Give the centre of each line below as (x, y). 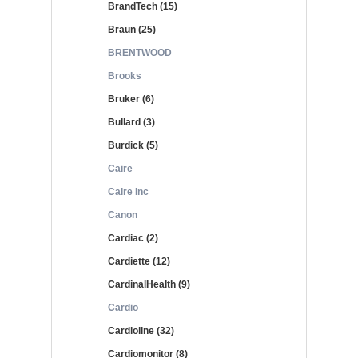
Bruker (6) (131, 99)
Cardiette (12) (139, 261)
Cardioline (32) (141, 331)
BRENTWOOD (140, 53)
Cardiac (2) (133, 238)
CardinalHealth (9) (149, 284)
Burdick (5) (133, 145)
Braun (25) (132, 30)
